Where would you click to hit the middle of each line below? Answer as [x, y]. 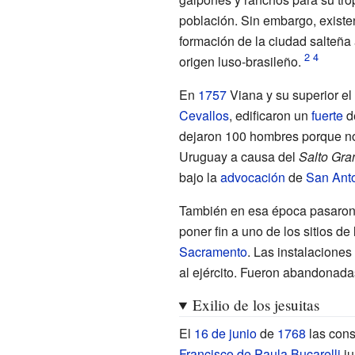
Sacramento [213, 251]
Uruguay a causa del [239, 156]
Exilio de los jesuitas [256, 304]
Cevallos [204, 115]
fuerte [327, 115]
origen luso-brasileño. [240, 61]
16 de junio [225, 333]
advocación [252, 177]
